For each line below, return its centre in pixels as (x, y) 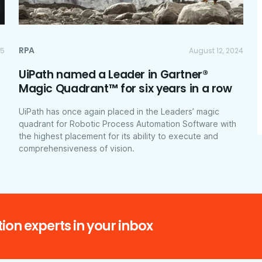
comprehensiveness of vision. (77, 148)
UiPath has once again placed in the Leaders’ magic (119, 111)
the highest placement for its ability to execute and (118, 136)
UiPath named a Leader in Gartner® (113, 74)
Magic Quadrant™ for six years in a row (125, 88)
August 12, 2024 (216, 50)
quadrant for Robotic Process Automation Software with (127, 123)
